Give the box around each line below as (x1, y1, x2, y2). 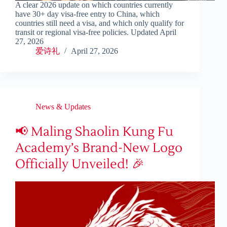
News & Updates (35, 102, 91, 111)
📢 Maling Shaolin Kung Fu (15, 124, 173, 140)
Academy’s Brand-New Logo (15, 140, 182, 157)
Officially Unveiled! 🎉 (15, 156, 144, 173)
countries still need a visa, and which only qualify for (15, 19, 184, 28)
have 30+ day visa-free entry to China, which (15, 10, 160, 19)
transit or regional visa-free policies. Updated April (15, 28, 176, 37)
